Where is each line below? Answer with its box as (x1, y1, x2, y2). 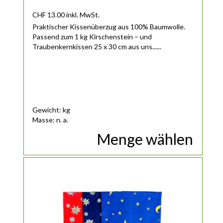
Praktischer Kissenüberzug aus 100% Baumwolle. (32, 22, 186, 31)
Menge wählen (97, 130, 194, 148)
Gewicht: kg (32, 106, 71, 114)
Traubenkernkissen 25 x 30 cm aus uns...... (32, 42, 162, 51)
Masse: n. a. (32, 115, 69, 124)
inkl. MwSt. (66, 10, 100, 19)
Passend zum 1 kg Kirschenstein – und (32, 32, 152, 41)
